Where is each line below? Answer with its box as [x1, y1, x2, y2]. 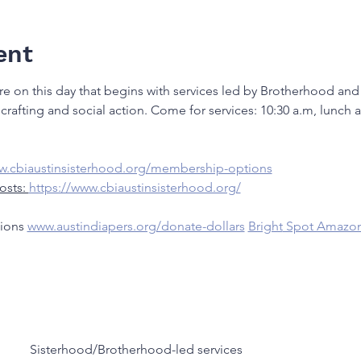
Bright [247, 218, 283, 234]
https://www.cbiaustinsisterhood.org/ [28, 179, 241, 195]
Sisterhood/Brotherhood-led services [30, 341, 243, 357]
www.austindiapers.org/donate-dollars [27, 218, 245, 234]
